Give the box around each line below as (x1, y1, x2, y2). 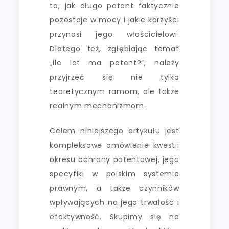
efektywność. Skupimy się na (50, 211, 179, 222)
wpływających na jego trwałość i (50, 197, 179, 208)
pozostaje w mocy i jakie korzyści (50, 14, 179, 25)
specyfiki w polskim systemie (50, 168, 179, 179)
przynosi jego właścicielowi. (50, 29, 179, 39)
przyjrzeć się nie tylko (50, 72, 179, 82)
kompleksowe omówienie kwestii (50, 140, 179, 150)
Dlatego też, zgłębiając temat (50, 43, 179, 54)
